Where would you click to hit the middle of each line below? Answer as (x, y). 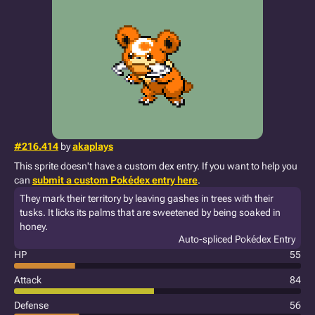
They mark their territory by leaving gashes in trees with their (147, 198)
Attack (28, 280)
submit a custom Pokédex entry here (115, 180)
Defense (31, 305)
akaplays (93, 146)
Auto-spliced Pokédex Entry (237, 239)
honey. (34, 226)
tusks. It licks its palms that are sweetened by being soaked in (150, 212)
